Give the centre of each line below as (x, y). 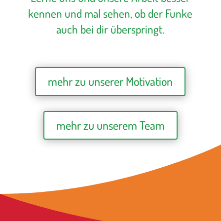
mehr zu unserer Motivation (110, 81)
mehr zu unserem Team (110, 125)
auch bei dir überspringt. (110, 29)
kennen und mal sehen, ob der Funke (110, 13)
